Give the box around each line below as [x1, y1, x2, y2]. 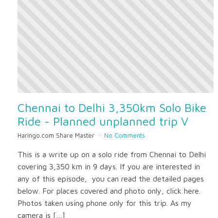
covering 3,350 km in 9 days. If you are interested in [18, 162, 200, 171]
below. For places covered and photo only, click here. [18, 186, 200, 195]
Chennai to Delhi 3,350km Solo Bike [18, 100, 206, 114]
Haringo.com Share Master [18, 132, 96, 139]
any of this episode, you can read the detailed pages [18, 174, 204, 183]
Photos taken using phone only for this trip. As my [18, 199, 192, 207]
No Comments [104, 132, 145, 139]
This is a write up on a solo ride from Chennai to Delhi [18, 150, 206, 159]
